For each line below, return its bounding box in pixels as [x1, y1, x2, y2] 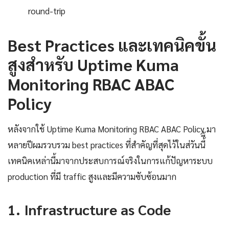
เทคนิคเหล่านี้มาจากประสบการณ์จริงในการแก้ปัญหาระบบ [8, 154, 213, 166]
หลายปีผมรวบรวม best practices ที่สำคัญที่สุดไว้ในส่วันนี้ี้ [8, 139, 205, 150]
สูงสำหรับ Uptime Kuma [8, 53, 179, 75]
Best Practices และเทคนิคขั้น [8, 34, 216, 55]
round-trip [28, 5, 65, 16]
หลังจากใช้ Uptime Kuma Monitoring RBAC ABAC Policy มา [8, 123, 216, 134]
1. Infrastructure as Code [8, 199, 171, 218]
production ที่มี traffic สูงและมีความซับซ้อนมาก [8, 170, 176, 182]
